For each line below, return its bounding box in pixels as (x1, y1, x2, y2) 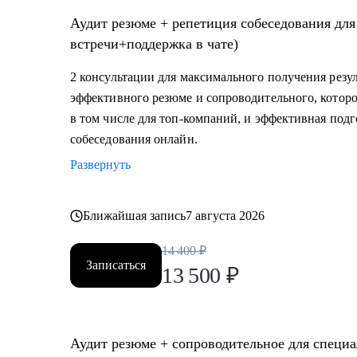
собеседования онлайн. (70, 132, 198, 146)
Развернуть (70, 158, 131, 171)
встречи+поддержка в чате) (70, 36, 238, 52)
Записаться (86, 258, 146, 272)
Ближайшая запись (83, 209, 186, 222)
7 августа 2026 (186, 209, 265, 222)
